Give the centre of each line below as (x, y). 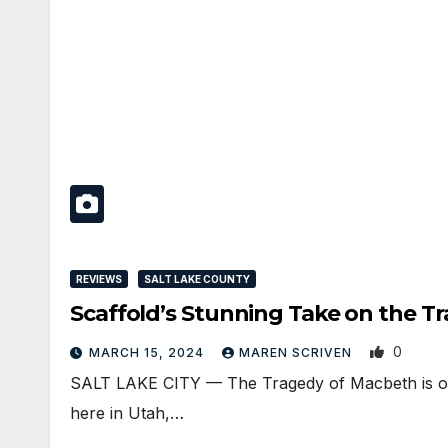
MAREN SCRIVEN (297, 352)
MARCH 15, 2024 (148, 352)
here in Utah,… (127, 413)
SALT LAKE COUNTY (197, 279)
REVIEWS (99, 279)
